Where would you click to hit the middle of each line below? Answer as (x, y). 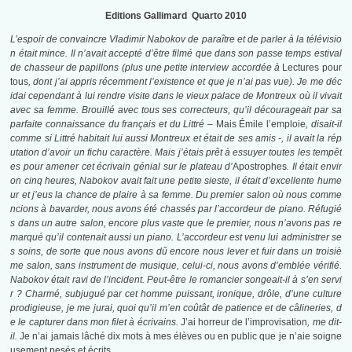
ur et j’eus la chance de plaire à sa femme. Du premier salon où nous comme (176, 195)
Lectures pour (312, 68)
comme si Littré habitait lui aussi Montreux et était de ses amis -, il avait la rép (176, 139)
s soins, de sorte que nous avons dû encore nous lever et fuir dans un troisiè (176, 252)
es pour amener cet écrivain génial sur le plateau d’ (122, 167)
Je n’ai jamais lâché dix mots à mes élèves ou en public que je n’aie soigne (181, 337)
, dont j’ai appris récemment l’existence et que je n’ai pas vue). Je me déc (185, 82)
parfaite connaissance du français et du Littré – (113, 125)
